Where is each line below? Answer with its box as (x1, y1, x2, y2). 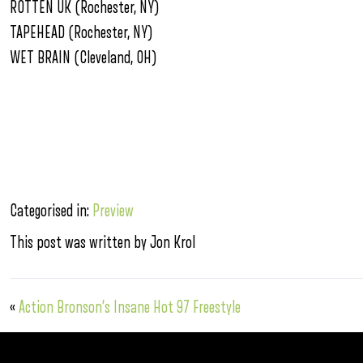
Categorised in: (10, 202, 92, 220)
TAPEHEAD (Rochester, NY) (10, 23, 153, 41)
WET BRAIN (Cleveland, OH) (10, 49, 157, 66)
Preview (92, 202, 134, 220)
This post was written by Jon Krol (10, 233, 195, 251)
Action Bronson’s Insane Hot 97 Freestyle (19, 298, 241, 316)
